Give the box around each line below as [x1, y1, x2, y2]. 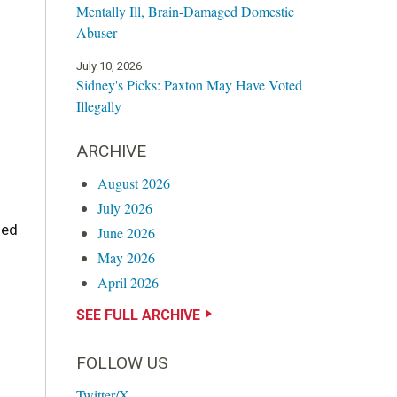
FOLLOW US [76, 353, 167, 374]
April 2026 [97, 272, 159, 292]
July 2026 [97, 198, 152, 217]
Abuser [76, 22, 117, 42]
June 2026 [97, 222, 155, 242]
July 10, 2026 [76, 58, 142, 73]
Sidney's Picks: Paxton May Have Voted [76, 74, 302, 94]
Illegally [76, 96, 121, 115]
